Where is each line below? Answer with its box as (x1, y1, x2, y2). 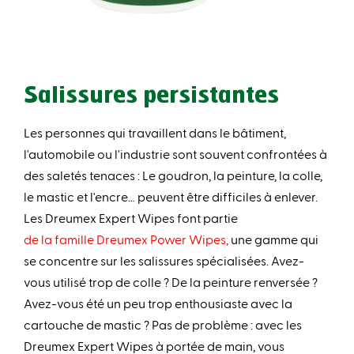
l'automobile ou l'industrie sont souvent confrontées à (24, 146, 327, 162)
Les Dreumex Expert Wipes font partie (24, 210, 238, 226)
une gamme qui (228, 232, 318, 247)
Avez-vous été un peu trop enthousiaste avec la (24, 296, 292, 311)
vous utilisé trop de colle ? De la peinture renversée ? (24, 274, 318, 290)
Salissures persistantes (24, 85, 279, 107)
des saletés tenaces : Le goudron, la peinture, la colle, (24, 168, 322, 183)
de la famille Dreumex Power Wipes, (24, 232, 228, 247)
